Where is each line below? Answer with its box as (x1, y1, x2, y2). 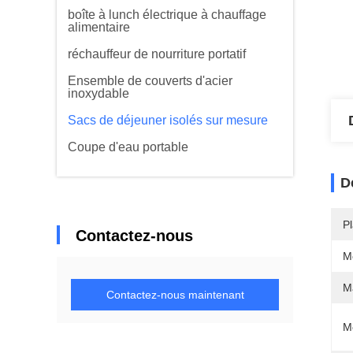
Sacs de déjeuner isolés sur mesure (68, 113, 268, 127)
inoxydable (68, 87, 129, 100)
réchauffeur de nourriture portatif (68, 47, 246, 61)
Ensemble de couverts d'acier (68, 74, 232, 87)
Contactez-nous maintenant (106, 288, 244, 301)
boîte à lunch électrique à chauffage (68, 8, 266, 21)
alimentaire (68, 20, 130, 34)
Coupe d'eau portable (68, 140, 188, 154)
